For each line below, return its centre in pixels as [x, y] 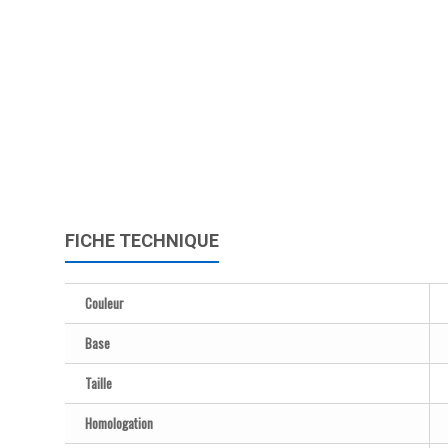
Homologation [119, 423]
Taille [98, 383]
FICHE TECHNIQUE [142, 240]
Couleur [104, 303]
